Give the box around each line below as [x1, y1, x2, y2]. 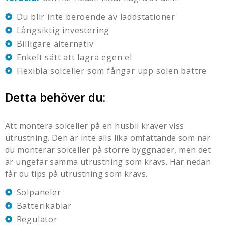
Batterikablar [16, 200, 72, 211]
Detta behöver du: [5, 89, 105, 105]
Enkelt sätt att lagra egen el [16, 51, 132, 63]
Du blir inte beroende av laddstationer [16, 11, 175, 22]
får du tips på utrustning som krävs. [5, 168, 148, 179]
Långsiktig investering [16, 24, 110, 36]
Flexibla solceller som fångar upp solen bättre [16, 65, 207, 76]
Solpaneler [16, 186, 61, 198]
